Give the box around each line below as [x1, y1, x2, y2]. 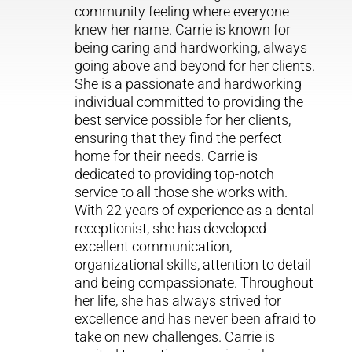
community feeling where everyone [74, 3, 289, 20]
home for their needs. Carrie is [74, 148, 258, 165]
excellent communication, [74, 238, 232, 255]
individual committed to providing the [74, 93, 303, 111]
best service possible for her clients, [74, 112, 291, 129]
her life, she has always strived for [74, 292, 281, 310]
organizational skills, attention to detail [74, 256, 311, 273]
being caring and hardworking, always [74, 39, 307, 57]
